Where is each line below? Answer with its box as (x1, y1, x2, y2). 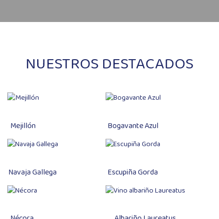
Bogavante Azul (108, 119, 159, 132)
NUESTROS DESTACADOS (25, 52, 194, 77)
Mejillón (10, 119, 36, 132)
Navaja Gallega (8, 166, 57, 178)
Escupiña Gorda (108, 166, 158, 178)
